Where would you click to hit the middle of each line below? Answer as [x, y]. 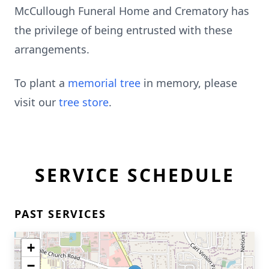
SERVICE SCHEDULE [134, 175]
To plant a [41, 83]
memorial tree [104, 83]
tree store [84, 102]
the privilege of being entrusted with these [123, 30]
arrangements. [52, 49]
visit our [37, 102]
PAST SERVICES [60, 214]
